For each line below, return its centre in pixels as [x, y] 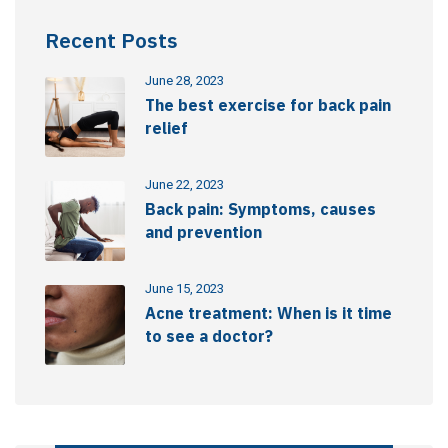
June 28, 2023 [184, 81]
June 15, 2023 [184, 289]
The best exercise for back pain [268, 105]
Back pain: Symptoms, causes [260, 209]
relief [166, 128]
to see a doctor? [209, 336]
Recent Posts [111, 40]
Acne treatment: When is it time [268, 313]
